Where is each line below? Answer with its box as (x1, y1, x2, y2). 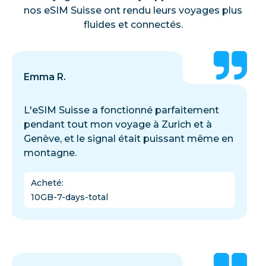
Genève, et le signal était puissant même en (24, 132, 233, 144)
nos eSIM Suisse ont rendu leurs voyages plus (24, 4, 242, 16)
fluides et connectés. (83, 18, 183, 30)
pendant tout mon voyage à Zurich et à (24, 118, 212, 130)
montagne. (24, 147, 77, 159)
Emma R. (24, 71, 66, 83)
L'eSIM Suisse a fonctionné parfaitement (24, 104, 219, 116)
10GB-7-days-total (31, 191, 108, 202)
